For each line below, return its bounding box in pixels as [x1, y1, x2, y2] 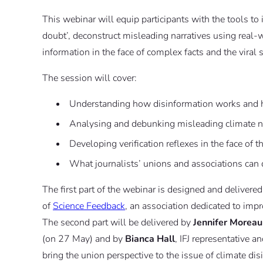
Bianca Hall [125, 232, 175, 246]
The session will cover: [42, 72, 137, 85]
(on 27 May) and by [42, 232, 125, 246]
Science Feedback [53, 200, 125, 213]
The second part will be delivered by [42, 216, 193, 230]
